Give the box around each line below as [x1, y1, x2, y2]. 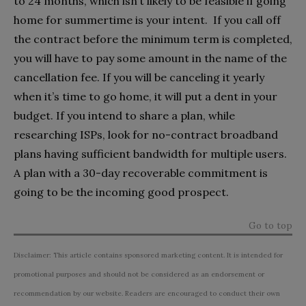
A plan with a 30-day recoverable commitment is [14, 165, 268, 180]
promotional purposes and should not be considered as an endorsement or [14, 269, 264, 279]
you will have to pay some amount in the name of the [14, 51, 287, 65]
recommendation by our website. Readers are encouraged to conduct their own [14, 288, 280, 298]
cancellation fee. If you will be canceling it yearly [14, 70, 264, 84]
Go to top [249, 219, 292, 232]
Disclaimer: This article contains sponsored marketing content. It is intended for [14, 250, 283, 260]
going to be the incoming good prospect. [14, 184, 232, 199]
